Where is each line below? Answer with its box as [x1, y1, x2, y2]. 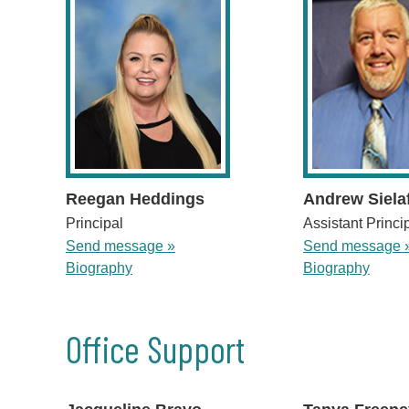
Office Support [66, 327, 245, 372]
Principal [66, 215, 123, 232]
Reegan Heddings [66, 190, 204, 209]
